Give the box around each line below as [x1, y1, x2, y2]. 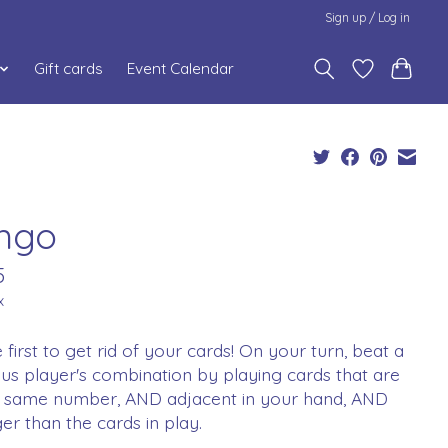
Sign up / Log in [325, 9, 411, 25]
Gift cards [34, 59, 104, 79]
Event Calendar [127, 59, 235, 79]
